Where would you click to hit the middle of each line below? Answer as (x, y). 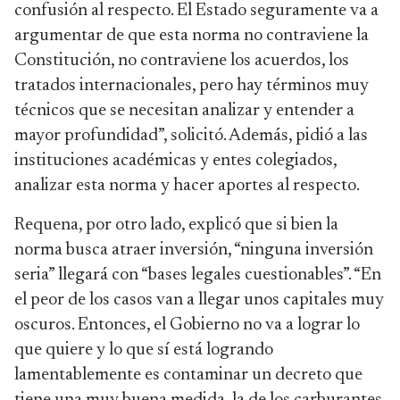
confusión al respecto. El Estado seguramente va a (196, 11)
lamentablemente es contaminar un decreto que (188, 375)
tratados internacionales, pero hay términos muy (192, 86)
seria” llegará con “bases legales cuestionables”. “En (198, 275)
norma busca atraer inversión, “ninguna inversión (194, 250)
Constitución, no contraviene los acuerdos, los (182, 61)
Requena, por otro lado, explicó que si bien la (176, 225)
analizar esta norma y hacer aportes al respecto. (188, 186)
